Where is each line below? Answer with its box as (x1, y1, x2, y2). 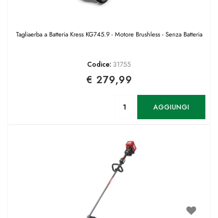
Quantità (147, 94, 171, 105)
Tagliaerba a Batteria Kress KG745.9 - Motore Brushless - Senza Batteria (16, 30, 202, 39)
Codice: (87, 59, 112, 70)
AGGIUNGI (153, 102, 189, 112)
